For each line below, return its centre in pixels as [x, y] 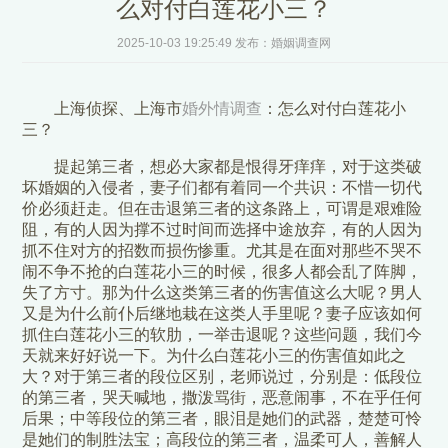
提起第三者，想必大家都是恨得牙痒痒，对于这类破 [238, 167]
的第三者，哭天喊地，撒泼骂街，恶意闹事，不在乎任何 [222, 398]
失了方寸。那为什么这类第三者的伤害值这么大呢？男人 [222, 293]
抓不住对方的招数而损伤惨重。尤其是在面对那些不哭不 [222, 251]
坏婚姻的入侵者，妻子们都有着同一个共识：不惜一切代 [222, 188]
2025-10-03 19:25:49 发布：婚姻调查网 [224, 43]
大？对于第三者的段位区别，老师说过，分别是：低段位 [222, 377]
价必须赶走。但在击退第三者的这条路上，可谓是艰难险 [222, 209]
